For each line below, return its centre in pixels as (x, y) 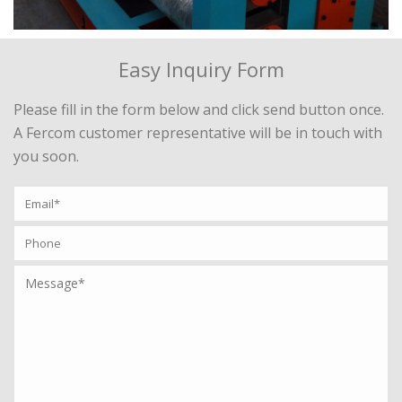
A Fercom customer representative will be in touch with (198, 132)
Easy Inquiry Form (201, 69)
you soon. (46, 156)
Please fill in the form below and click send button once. (199, 109)
